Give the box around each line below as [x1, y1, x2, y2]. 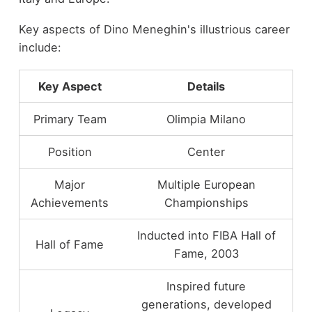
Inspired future [166, 279, 247, 293]
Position [47, 144, 92, 159]
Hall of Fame [36, 237, 104, 251]
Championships [164, 195, 249, 210]
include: [18, 40, 61, 55]
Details [187, 79, 226, 93]
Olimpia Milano [166, 111, 247, 126]
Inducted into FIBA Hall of [136, 228, 276, 242]
